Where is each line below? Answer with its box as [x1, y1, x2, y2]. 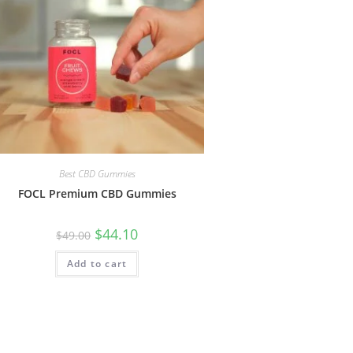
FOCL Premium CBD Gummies [17, 185, 176, 201]
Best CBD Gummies [58, 166, 136, 180]
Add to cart [67, 256, 128, 270]
